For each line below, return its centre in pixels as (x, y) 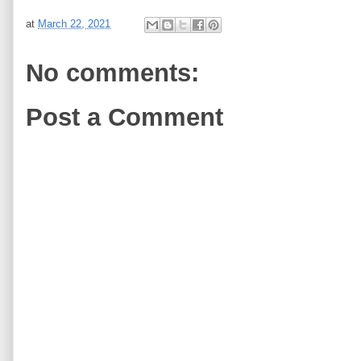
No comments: (112, 73)
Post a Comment (124, 118)
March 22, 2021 (74, 23)
